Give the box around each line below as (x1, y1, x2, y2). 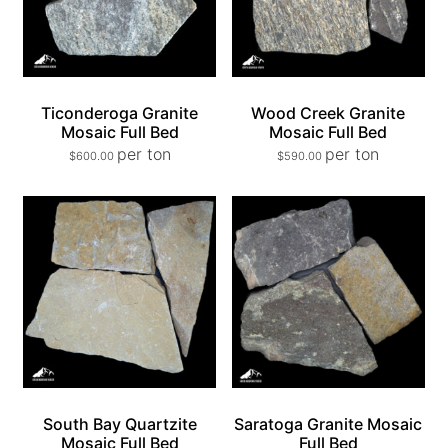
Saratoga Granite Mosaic (234, 414, 423, 435)
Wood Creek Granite (251, 102, 406, 123)
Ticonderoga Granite (41, 102, 199, 123)
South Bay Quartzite (42, 414, 197, 435)
